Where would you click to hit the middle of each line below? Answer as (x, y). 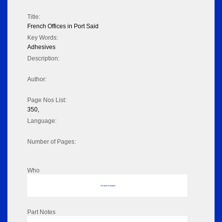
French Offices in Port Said (63, 27)
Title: (34, 17)
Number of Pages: (52, 142)
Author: (37, 80)
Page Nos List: (47, 100)
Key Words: (43, 38)
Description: (43, 59)
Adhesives (41, 47)
